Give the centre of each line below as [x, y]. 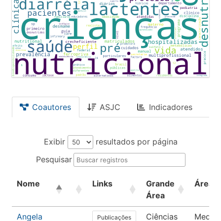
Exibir [55, 142]
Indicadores [171, 107]
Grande [160, 184]
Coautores [52, 107]
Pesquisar [54, 160]
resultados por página [135, 142]
